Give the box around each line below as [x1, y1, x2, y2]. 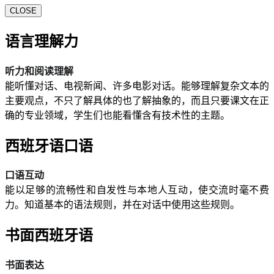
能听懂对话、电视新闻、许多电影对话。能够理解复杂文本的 [5, 80, 269, 91]
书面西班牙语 [5, 228, 93, 244]
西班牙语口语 [5, 138, 93, 154]
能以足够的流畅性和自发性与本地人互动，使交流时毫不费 [5, 185, 269, 196]
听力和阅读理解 [5, 65, 73, 76]
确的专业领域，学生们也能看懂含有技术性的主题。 [5, 109, 230, 120]
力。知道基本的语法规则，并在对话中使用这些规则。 [5, 199, 240, 210]
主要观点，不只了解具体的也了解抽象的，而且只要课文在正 [5, 95, 269, 106]
